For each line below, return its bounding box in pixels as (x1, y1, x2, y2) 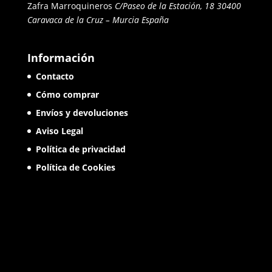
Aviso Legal (35, 124, 83, 137)
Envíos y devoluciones (35, 106, 128, 118)
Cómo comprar (35, 88, 99, 100)
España (141, 14, 169, 26)
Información (27, 50, 95, 65)
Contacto (35, 70, 74, 82)
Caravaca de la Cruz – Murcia (27, 14, 139, 26)
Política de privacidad (35, 143, 126, 155)
